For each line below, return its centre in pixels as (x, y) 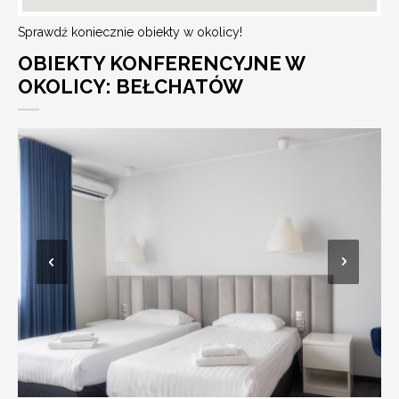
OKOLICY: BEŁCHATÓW (130, 86)
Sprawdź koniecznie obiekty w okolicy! (130, 32)
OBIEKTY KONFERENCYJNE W (162, 63)
